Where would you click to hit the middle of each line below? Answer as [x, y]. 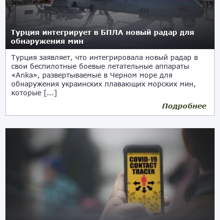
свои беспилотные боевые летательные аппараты [100, 66]
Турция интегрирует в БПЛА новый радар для [103, 32]
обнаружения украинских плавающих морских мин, [104, 84]
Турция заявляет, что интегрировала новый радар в [105, 57]
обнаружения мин [47, 41]
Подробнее [184, 106]
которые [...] [34, 93]
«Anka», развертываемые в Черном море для [92, 75]
